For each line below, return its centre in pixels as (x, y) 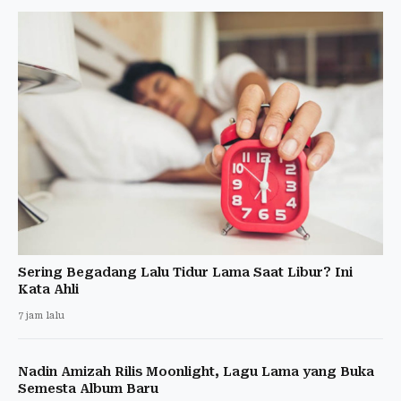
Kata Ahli (48, 290)
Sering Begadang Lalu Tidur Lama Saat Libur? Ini (185, 273)
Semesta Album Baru (88, 389)
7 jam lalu (41, 316)
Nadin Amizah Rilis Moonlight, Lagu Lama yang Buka (196, 372)
